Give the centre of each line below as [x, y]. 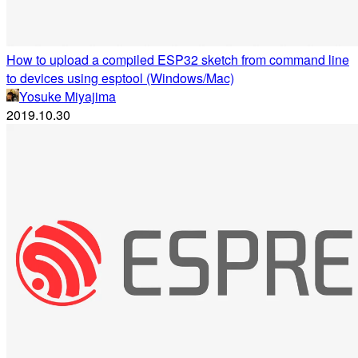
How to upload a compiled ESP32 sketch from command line [178, 60]
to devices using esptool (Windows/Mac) [120, 78]
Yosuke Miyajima [68, 97]
